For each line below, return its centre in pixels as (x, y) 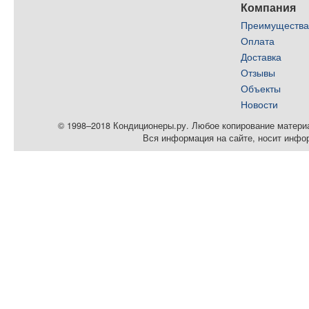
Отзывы (258, 72)
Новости (260, 104)
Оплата (258, 41)
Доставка (261, 57)
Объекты (261, 88)
